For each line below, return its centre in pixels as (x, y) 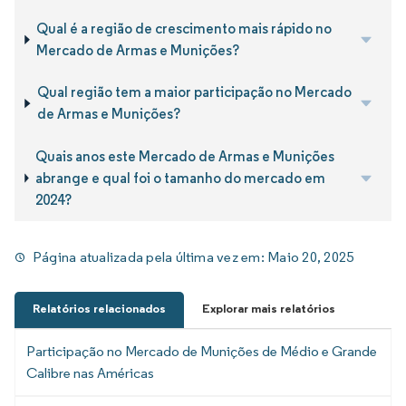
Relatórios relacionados (99, 308)
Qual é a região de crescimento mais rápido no (184, 28)
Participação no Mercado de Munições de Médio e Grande (202, 351)
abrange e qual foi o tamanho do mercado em (180, 178)
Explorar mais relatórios (269, 308)
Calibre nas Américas (90, 372)
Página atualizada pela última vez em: (150, 256)
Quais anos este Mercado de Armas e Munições (184, 156)
